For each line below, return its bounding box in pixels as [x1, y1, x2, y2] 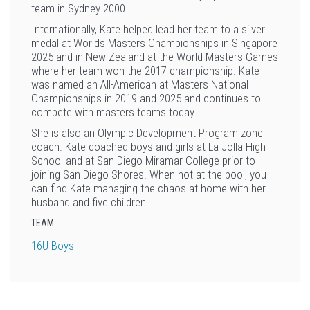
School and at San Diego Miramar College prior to [31, 154, 255, 167]
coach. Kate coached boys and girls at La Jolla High [31, 140, 266, 154]
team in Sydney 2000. [31, 1, 134, 15]
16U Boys [31, 239, 74, 253]
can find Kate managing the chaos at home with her [31, 181, 266, 195]
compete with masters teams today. [31, 105, 197, 119]
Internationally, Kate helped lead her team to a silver [31, 22, 265, 36]
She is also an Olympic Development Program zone [31, 126, 263, 140]
